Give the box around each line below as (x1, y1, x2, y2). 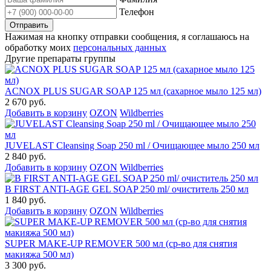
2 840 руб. (5, 151, 46, 162)
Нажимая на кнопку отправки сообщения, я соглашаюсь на (5, 31, 249, 42)
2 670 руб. (5, 97, 46, 108)
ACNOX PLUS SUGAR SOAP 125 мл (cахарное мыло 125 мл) (5, 86, 261, 97)
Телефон (119, 7, 154, 18)
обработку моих (5, 42, 73, 53)
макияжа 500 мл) (5, 249, 74, 260)
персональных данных (73, 42, 166, 53)
